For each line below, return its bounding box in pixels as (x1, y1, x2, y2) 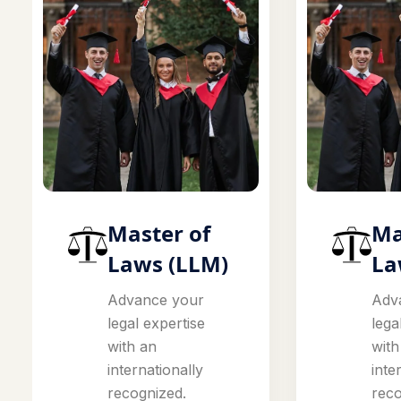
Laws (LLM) (107, 249, 228, 279)
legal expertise (107, 314, 205, 333)
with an (107, 337, 157, 356)
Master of (107, 218, 210, 249)
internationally (107, 361, 203, 380)
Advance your (107, 291, 204, 310)
